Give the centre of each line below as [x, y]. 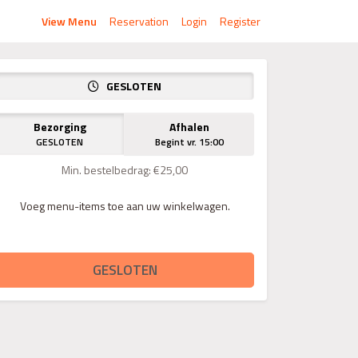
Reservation [139, 21]
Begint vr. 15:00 [189, 142]
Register [240, 21]
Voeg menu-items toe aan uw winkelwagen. [125, 206]
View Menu [69, 21]
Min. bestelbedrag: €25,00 [125, 170]
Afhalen [189, 127]
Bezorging [60, 127]
